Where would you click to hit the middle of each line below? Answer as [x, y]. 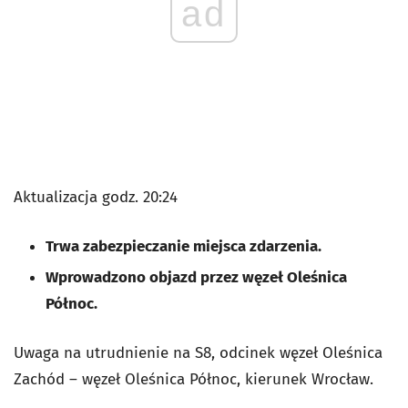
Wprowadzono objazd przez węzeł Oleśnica [196, 277]
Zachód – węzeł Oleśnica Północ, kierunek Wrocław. [196, 379]
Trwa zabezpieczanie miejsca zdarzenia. [184, 246]
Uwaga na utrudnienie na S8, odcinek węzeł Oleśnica [198, 353]
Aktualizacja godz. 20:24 [96, 197]
